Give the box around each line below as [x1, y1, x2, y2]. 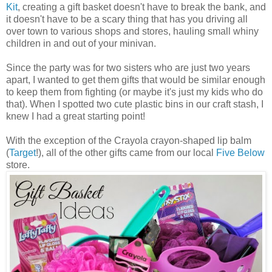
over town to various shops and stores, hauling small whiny [6, 25, 259, 36]
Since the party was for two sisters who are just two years [6, 62, 250, 73]
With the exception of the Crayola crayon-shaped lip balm [6, 135, 251, 146]
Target [9, 147, 36, 158]
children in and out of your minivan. [6, 38, 158, 49]
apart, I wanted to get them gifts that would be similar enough [6, 74, 265, 85]
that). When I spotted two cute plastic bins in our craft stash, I [6, 98, 263, 109]
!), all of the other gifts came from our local [36, 147, 216, 158]
